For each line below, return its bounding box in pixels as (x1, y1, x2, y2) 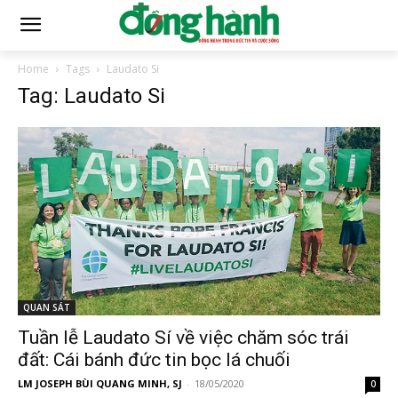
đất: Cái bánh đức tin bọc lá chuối (18, 349, 291, 371)
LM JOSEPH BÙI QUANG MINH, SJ (18, 377, 182, 391)
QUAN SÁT (23, 301, 70, 314)
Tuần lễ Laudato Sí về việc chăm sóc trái (18, 327, 349, 349)
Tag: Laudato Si (18, 84, 165, 108)
